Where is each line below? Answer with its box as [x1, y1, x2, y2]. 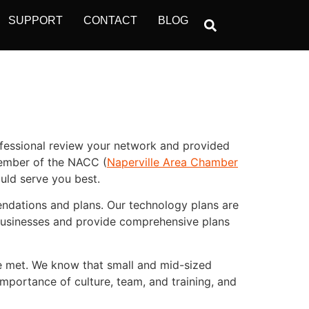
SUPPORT [8, 14, 63, 26]
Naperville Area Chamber [107, 155, 238, 169]
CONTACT [83, 14, 137, 26]
